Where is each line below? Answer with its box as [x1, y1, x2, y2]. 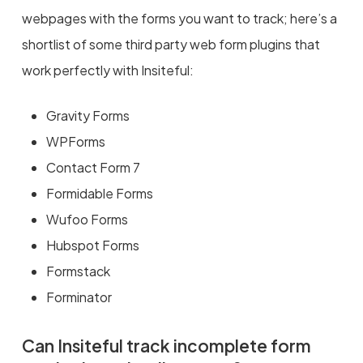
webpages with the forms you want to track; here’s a [21, 9, 337, 27]
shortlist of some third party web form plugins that [21, 35, 320, 53]
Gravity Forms [45, 106, 130, 124]
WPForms [45, 132, 105, 150]
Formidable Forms [45, 184, 153, 202]
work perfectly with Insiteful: [21, 61, 194, 79]
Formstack [45, 262, 110, 280]
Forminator [45, 288, 112, 305]
